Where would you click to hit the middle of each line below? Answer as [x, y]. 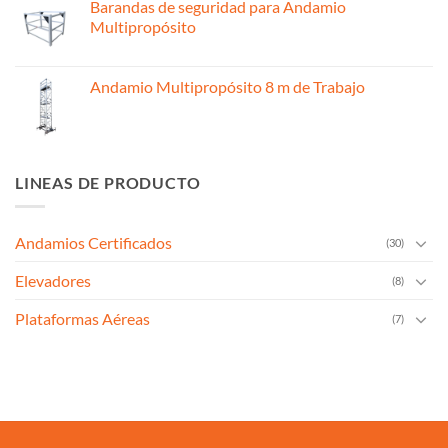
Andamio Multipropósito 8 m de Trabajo [227, 86]
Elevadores [53, 281]
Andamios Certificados [93, 243]
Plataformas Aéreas [82, 319]
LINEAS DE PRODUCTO [108, 182]
